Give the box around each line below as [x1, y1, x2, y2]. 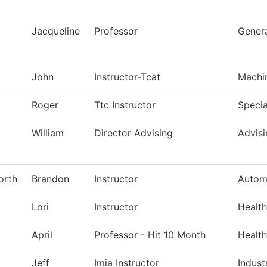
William [32, 127, 64, 139]
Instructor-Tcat [94, 71, 160, 83]
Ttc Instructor [94, 99, 156, 111]
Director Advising [94, 127, 173, 139]
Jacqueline [32, 25, 80, 38]
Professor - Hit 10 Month [94, 229, 206, 241]
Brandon [32, 173, 69, 185]
